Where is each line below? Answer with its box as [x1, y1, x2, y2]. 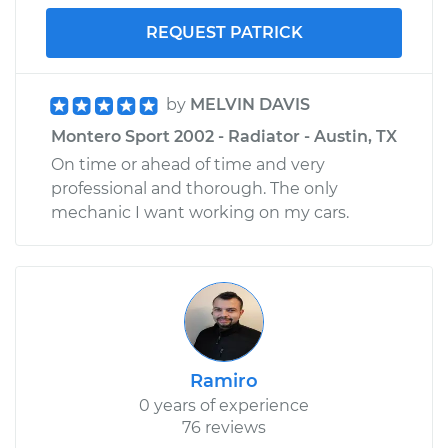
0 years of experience [139, 395, 309, 415]
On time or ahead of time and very [51, 154, 325, 174]
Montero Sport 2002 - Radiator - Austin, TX [51, 126, 397, 146]
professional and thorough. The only [51, 178, 338, 198]
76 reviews [182, 417, 266, 437]
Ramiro [190, 369, 258, 392]
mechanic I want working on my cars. [51, 202, 349, 222]
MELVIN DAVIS [190, 94, 310, 114]
